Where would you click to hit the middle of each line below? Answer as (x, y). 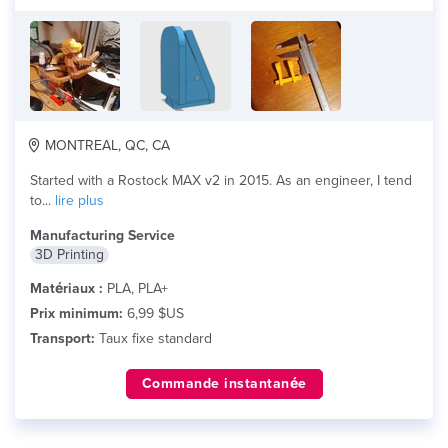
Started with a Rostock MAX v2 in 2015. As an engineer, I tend (221, 180)
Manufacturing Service (102, 235)
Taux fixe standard (153, 338)
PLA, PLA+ (135, 288)
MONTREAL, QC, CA (105, 145)
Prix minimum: (76, 313)
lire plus (79, 200)
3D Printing (69, 254)
